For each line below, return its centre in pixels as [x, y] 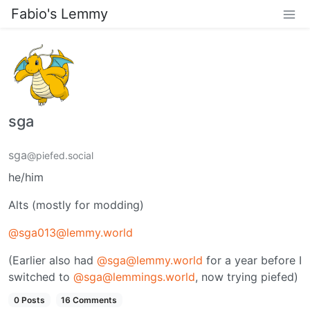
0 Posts [29, 300]
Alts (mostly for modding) [76, 204]
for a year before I [252, 260]
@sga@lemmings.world [134, 276]
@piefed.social [60, 155]
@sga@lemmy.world [150, 260]
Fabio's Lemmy [60, 14]
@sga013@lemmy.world [71, 232]
